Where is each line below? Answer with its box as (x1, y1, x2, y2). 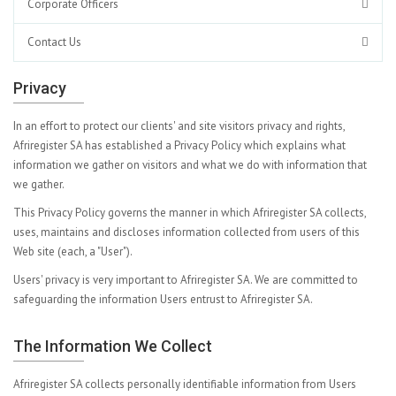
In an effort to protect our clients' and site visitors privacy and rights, (13, 118, 345, 133)
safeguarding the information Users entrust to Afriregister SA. (13, 292, 313, 307)
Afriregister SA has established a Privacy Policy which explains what (13, 138, 346, 153)
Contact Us (27, 34, 81, 49)
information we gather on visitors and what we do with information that (13, 157, 367, 172)
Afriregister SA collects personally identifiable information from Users (13, 377, 356, 392)
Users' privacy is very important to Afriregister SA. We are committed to (13, 272, 358, 287)
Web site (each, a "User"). (13, 244, 133, 259)
